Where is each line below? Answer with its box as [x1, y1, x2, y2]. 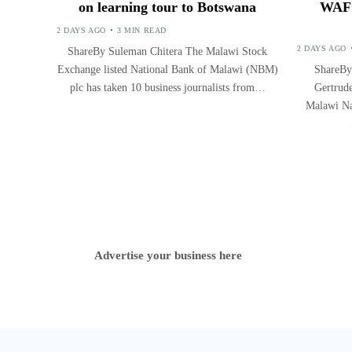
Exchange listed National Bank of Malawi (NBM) [57, 63, 278, 75]
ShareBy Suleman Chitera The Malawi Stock [68, 45, 267, 57]
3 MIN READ [117, 25, 167, 35]
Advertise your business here [94, 248, 242, 262]
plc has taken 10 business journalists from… [69, 81, 266, 93]
